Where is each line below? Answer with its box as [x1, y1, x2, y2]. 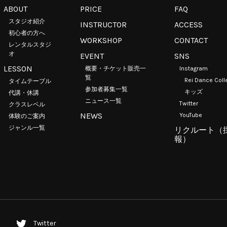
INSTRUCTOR [80, 20, 127, 29]
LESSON [4, 64, 33, 73]
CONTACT [174, 35, 208, 45]
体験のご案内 [9, 112, 46, 120]
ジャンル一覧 [9, 124, 46, 131]
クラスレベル [9, 101, 46, 108]
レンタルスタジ [9, 41, 52, 48]
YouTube [179, 111, 202, 119]
